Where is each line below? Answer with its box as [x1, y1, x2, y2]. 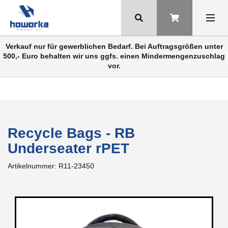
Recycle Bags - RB [8, 125, 135, 141]
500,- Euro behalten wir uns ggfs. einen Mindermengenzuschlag [3, 52, 225, 60]
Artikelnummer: [8, 162, 59, 170]
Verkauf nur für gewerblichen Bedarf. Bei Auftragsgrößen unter [5, 42, 223, 50]
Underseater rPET [8, 140, 129, 156]
